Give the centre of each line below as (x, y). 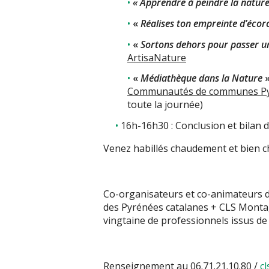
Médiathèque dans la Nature (201, 78)
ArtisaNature (157, 57)
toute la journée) (165, 105)
